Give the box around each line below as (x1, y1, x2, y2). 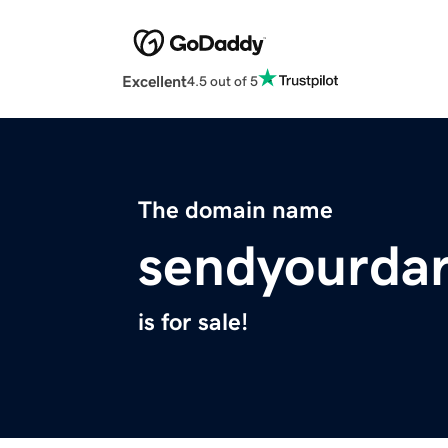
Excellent (122, 73, 187, 90)
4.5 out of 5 (187, 73, 258, 88)
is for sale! (138, 310, 248, 335)
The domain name (138, 198, 333, 223)
